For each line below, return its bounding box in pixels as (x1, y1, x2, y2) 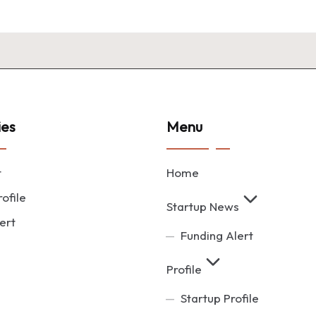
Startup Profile (180, 291, 259, 305)
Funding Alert (180, 228, 253, 243)
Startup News (166, 199, 239, 214)
